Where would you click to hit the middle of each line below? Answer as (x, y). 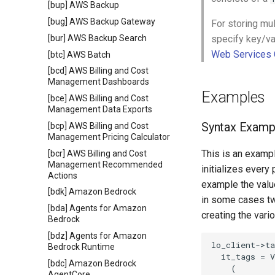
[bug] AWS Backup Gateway (102, 21)
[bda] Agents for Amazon (97, 208)
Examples (233, 97)
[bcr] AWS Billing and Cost (97, 153)
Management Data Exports (100, 109)
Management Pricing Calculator (109, 137)
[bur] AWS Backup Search (97, 38)
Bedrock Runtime (81, 246)
